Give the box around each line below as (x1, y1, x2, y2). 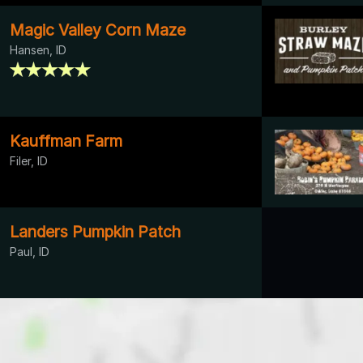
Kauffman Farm (10, 130, 122, 151)
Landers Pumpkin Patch (10, 221, 181, 241)
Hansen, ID (10, 42, 66, 57)
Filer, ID (10, 153, 48, 168)
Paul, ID (10, 244, 49, 258)
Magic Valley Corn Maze (10, 19, 186, 40)
